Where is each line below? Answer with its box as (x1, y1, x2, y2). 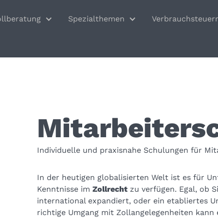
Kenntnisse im (36, 184, 92, 194)
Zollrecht (92, 184, 127, 194)
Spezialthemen (68, 14, 125, 24)
